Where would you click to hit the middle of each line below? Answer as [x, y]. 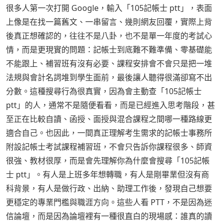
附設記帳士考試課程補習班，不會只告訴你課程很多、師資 [109, 147]
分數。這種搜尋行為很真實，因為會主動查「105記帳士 [104, 91]
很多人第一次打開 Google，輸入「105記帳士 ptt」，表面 [109, 8]
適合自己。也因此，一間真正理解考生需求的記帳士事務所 [109, 133]
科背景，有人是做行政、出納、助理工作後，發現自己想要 [109, 189]
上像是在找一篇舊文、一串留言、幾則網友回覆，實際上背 [109, 22]
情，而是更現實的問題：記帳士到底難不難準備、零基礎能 [109, 50]
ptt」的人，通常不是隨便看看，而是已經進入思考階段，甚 [111, 105]
